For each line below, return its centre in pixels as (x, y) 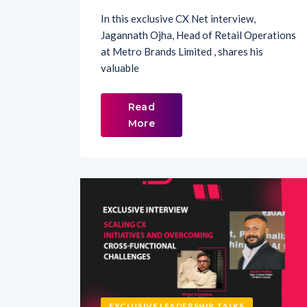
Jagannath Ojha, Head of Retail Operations (198, 11)
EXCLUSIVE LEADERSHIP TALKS (177, 282)
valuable (120, 44)
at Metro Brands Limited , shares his (182, 27)
